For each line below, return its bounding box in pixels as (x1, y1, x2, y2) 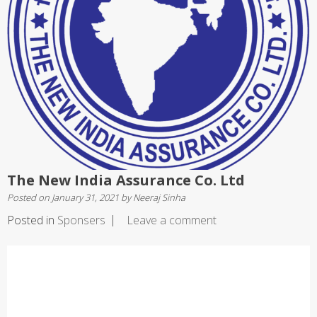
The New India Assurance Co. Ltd (7, 170, 245, 190)
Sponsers (57, 212, 105, 228)
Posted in (7, 212, 57, 228)
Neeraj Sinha (133, 190, 185, 204)
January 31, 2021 (52, 190, 119, 204)
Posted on (7, 190, 52, 204)
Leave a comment (127, 212, 217, 228)
